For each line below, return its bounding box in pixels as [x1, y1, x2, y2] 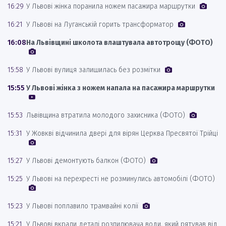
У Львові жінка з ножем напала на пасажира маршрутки [26, 83, 215, 92]
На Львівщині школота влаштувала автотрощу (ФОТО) [26, 38, 213, 47]
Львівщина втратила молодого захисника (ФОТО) [26, 110, 187, 120]
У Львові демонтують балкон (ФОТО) [26, 156, 148, 165]
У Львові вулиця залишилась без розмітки [26, 65, 162, 74]
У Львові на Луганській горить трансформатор [26, 20, 176, 29]
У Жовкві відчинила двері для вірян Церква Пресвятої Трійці [26, 129, 218, 138]
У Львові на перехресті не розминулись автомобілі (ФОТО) [26, 174, 215, 183]
